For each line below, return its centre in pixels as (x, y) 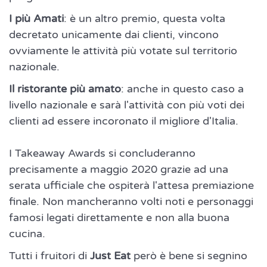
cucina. (27, 234)
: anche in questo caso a (182, 89)
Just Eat (110, 256)
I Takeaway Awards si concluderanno (102, 153)
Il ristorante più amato (65, 89)
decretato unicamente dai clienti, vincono (114, 35)
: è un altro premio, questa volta (145, 19)
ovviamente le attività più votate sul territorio (123, 51)
